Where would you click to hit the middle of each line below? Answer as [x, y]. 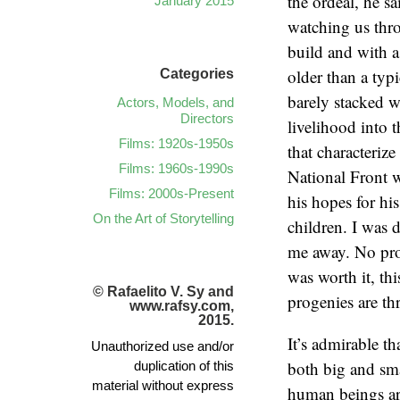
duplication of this [184, 366]
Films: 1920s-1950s [176, 143]
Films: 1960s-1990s [176, 168]
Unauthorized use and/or [162, 346]
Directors [207, 118]
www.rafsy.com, [182, 306]
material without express [163, 385]
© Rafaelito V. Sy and [163, 292]
